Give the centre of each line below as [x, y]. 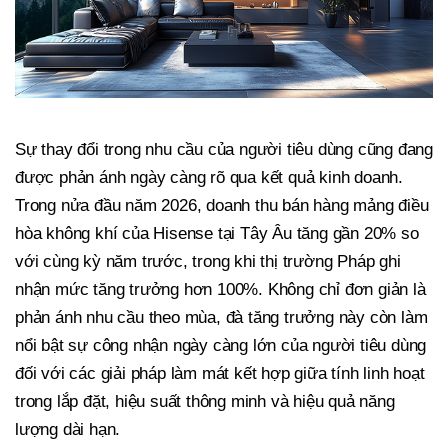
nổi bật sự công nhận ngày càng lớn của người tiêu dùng [221, 346]
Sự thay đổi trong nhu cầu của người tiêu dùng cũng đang [224, 150]
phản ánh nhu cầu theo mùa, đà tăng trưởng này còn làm [221, 318]
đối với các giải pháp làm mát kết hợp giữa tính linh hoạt [220, 374]
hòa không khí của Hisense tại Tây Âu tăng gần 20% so [217, 234]
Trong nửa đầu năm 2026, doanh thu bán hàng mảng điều [222, 206]
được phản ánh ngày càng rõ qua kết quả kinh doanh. [209, 178]
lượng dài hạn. [68, 430]
